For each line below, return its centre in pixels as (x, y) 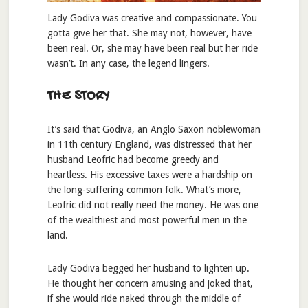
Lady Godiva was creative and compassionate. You (152, 18)
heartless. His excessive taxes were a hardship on (150, 174)
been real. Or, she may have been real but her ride (152, 48)
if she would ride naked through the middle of (144, 298)
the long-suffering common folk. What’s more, (144, 189)
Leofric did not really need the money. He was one (153, 205)
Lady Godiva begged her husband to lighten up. (148, 268)
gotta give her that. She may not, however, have (149, 33)
